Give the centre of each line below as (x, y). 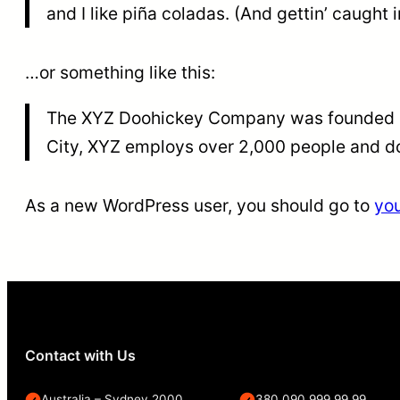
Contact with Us (80, 355)
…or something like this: (120, 72)
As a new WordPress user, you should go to (200, 205)
